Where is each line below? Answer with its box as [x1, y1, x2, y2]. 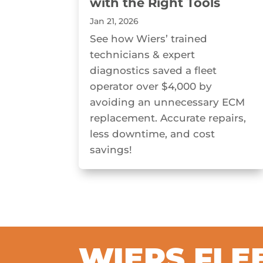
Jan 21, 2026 [90, 16, 139, 27]
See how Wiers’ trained [90, 33, 208, 45]
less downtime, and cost [90, 128, 215, 140]
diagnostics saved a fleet [90, 65, 217, 77]
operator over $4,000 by [90, 80, 213, 93]
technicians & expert [90, 49, 195, 61]
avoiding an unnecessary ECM [90, 96, 245, 109]
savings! [90, 144, 133, 156]
